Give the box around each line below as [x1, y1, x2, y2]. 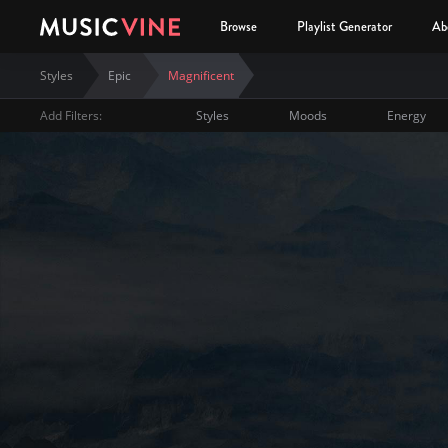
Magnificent [167, 66, 234, 84]
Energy [387, 107, 427, 124]
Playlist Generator [297, 17, 392, 36]
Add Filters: [40, 107, 102, 124]
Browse [220, 17, 257, 36]
